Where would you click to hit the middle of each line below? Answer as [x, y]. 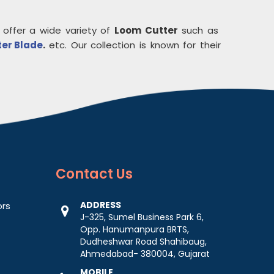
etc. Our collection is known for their [133, 45]
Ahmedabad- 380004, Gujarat [145, 254]
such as [199, 30]
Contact [84, 174]
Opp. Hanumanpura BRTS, [135, 229]
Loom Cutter [146, 30]
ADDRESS [101, 205]
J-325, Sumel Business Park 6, [142, 217]
